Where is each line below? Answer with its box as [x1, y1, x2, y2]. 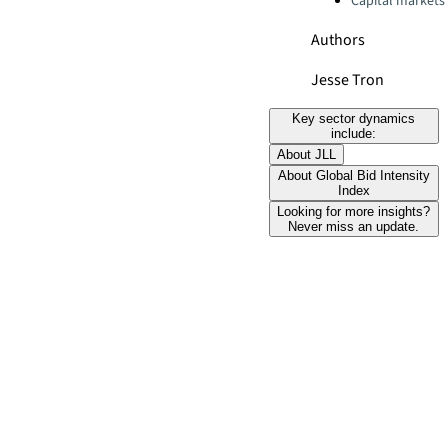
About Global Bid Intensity [277, 168, 430, 183]
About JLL [276, 147, 336, 162]
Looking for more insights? [277, 204, 431, 219]
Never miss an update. [288, 219, 420, 234]
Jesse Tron [311, 69, 384, 91]
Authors [311, 29, 365, 51]
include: [331, 126, 377, 141]
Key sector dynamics [292, 111, 416, 126]
